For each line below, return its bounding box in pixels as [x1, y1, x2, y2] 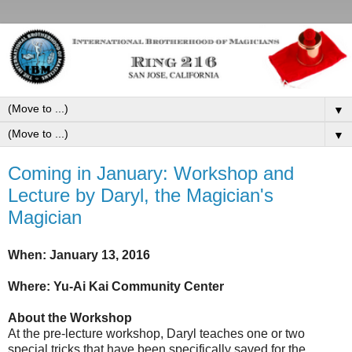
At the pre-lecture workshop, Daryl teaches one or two [8, 326, 305, 340]
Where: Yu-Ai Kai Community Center [8, 279, 224, 293]
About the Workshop [8, 310, 132, 324]
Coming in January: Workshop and [8, 162, 294, 184]
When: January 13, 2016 [8, 247, 150, 262]
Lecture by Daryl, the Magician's [8, 184, 273, 206]
